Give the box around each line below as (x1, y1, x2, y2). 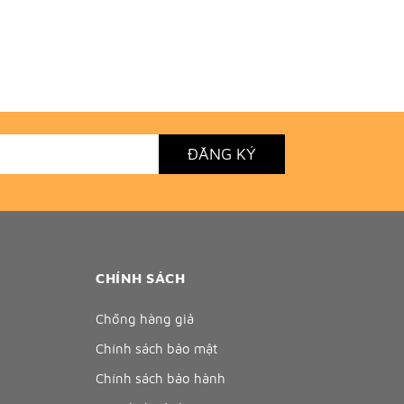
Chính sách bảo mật (96, 341, 217, 356)
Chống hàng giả (96, 311, 194, 326)
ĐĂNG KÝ (188, 144, 256, 163)
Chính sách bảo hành (96, 371, 225, 386)
